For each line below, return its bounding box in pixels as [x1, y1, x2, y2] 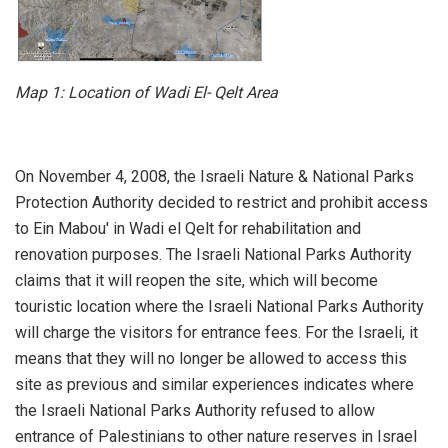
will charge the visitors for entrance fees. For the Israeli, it [15, 323, 418, 343]
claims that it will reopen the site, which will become [15, 271, 378, 291]
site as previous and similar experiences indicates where [15, 375, 414, 395]
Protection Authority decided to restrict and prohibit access [15, 193, 428, 213]
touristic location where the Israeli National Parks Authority [15, 297, 424, 317]
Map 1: [15, 83, 68, 103]
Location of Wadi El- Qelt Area [68, 83, 278, 103]
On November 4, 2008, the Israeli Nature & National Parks [15, 167, 414, 187]
